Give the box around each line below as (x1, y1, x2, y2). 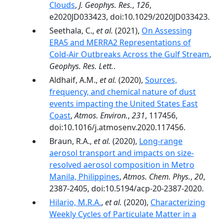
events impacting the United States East (49, 98, 198, 109)
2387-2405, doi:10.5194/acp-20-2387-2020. (49, 183, 204, 194)
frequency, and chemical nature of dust (49, 86, 196, 97)
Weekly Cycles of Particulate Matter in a (49, 209, 196, 220)
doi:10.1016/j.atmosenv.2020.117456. (49, 122, 185, 133)
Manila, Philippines (49, 171, 119, 182)
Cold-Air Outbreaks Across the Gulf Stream (49, 49, 209, 60)
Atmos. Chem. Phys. (123, 171, 190, 182)
